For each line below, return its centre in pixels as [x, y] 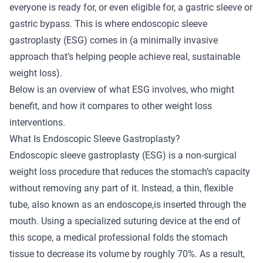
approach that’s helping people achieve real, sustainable [125, 56]
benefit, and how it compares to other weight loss [111, 106]
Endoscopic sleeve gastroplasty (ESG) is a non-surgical [123, 155]
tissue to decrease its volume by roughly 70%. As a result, [127, 254]
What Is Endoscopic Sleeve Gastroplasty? [95, 139]
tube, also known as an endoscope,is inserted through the [128, 204]
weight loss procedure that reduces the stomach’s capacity [130, 171]
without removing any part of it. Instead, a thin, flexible [121, 188]
